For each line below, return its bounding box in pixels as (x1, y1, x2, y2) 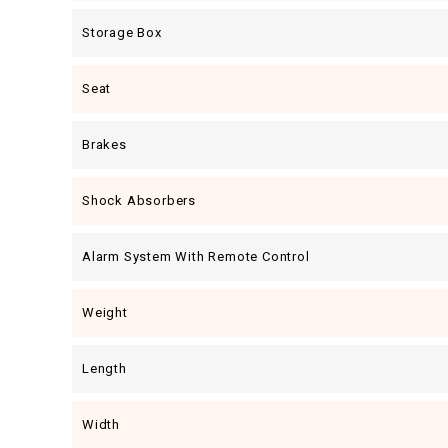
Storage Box (82, 25, 162, 40)
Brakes (82, 137, 127, 152)
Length (82, 361, 127, 376)
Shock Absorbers (82, 193, 196, 208)
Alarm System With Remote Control (82, 249, 310, 264)
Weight (82, 305, 128, 320)
